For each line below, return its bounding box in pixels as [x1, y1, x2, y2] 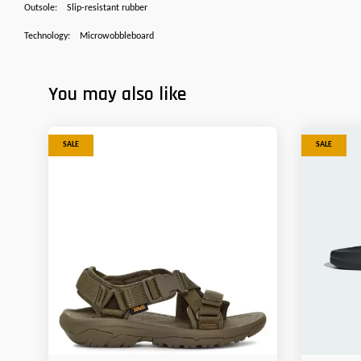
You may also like [48, 82, 186, 107]
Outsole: [24, 3, 57, 14]
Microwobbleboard [80, 31, 154, 42]
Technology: [24, 31, 70, 42]
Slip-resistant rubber [67, 3, 147, 14]
